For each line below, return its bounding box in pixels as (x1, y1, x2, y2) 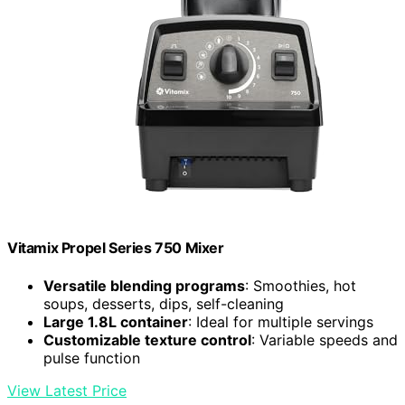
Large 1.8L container (43, 312, 188, 331)
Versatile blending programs (43, 276, 245, 295)
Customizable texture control (43, 330, 251, 349)
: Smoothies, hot (245, 276, 356, 295)
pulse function (43, 348, 140, 367)
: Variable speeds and (251, 330, 398, 349)
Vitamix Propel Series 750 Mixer (7, 239, 224, 258)
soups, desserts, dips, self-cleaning (43, 294, 284, 313)
